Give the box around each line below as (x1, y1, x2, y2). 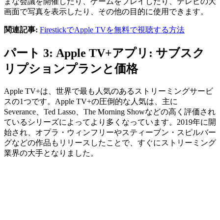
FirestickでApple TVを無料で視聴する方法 (40, 25, 185, 34)
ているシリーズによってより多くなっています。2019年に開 (4, 117, 216, 126)
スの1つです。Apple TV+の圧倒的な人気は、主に (4, 97, 178, 106)
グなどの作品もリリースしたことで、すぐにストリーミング (4, 138, 216, 147)
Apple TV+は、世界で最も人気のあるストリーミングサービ (4, 86, 213, 95)
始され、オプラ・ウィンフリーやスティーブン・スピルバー (4, 128, 216, 137)
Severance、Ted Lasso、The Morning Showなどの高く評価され (4, 107, 216, 116)
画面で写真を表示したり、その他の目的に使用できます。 (4, 7, 208, 16)
